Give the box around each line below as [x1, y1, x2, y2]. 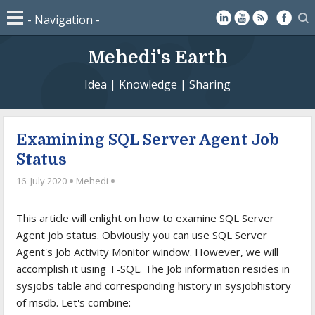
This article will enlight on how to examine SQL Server [16, 210, 275, 225]
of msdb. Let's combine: [16, 295, 131, 309]
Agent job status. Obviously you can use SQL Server [16, 227, 268, 242]
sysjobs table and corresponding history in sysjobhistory [16, 278, 292, 292]
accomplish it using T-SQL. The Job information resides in [16, 261, 290, 276]
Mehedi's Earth [87, 47, 228, 67]
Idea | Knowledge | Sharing [84, 77, 231, 92]
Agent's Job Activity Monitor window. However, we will [16, 244, 279, 259]
